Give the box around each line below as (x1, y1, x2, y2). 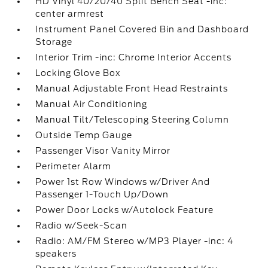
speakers (35, 249, 77, 258)
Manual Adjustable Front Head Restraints (35, 84, 229, 93)
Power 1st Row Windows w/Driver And (35, 177, 211, 187)
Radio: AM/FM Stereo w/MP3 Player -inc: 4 (35, 236, 234, 246)
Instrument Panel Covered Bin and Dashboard (35, 25, 249, 34)
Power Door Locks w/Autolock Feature (35, 205, 214, 215)
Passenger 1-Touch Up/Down (35, 190, 169, 199)
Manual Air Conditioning (35, 99, 148, 109)
